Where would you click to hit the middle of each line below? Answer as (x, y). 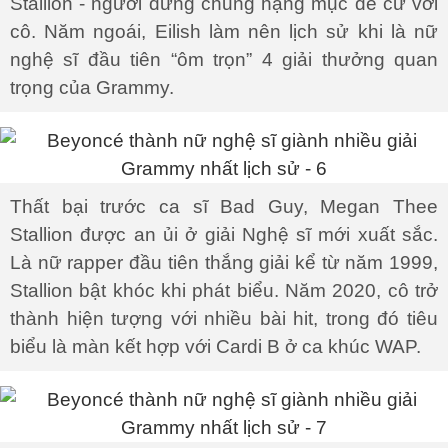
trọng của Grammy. (92, 87)
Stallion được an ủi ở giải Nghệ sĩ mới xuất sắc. (224, 234)
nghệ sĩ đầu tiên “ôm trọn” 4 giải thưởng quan (224, 59)
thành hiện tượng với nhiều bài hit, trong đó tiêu (224, 318)
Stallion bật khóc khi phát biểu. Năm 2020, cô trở (224, 290)
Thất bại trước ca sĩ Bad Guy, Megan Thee (224, 206)
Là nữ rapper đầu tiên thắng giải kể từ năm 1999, (224, 262)
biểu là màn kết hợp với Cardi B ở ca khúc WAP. (215, 346)
